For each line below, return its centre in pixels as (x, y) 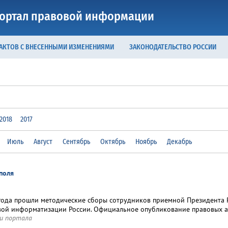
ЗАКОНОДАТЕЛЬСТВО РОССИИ (173, 47)
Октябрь (113, 142)
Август (43, 142)
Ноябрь (146, 142)
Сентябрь (76, 142)
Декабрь (179, 142)
